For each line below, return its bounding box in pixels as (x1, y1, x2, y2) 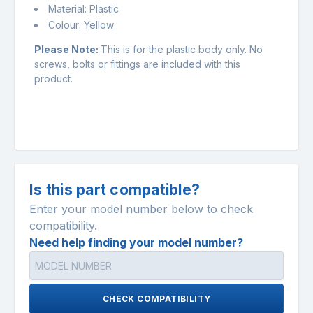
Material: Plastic (48, 2, 119, 15)
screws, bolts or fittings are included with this (34, 58, 240, 71)
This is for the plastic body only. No (101, 43, 263, 56)
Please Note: (34, 43, 101, 56)
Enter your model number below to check (29, 202, 253, 217)
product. (34, 73, 73, 85)
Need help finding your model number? (29, 235, 243, 250)
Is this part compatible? (29, 181, 200, 199)
